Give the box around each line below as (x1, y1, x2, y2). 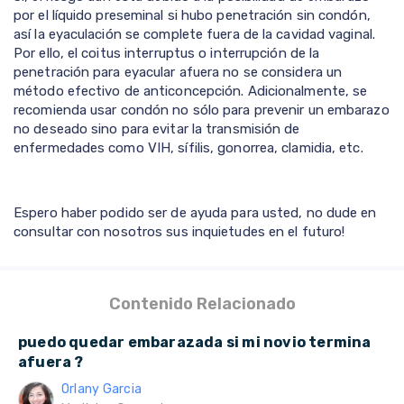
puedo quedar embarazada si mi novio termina (18, 334, 372, 352)
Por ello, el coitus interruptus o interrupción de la (14, 45, 320, 62)
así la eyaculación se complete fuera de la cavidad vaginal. (14, 26, 375, 43)
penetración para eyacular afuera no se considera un (14, 64, 343, 81)
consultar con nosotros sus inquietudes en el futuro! (14, 224, 345, 241)
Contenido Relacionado (108, 294, 296, 315)
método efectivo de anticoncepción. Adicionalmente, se (14, 83, 368, 100)
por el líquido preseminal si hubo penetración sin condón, (14, 7, 371, 24)
